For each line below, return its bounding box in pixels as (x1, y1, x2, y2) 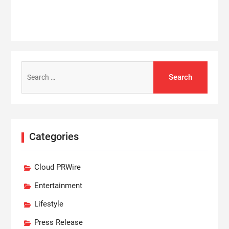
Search (20, 62, 44, 72)
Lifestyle (34, 199, 63, 209)
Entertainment (34, 180, 82, 190)
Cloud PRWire (34, 162, 81, 172)
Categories (29, 130, 79, 143)
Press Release (34, 217, 83, 227)
